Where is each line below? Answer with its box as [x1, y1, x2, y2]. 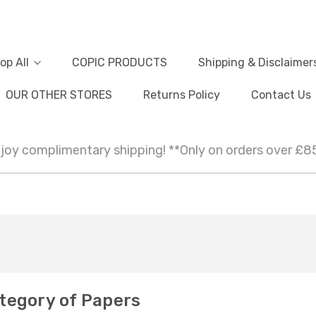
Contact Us [250, 87, 311, 102]
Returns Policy [142, 87, 220, 102]
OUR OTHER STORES [5, 87, 112, 102]
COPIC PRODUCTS [71, 55, 167, 69]
